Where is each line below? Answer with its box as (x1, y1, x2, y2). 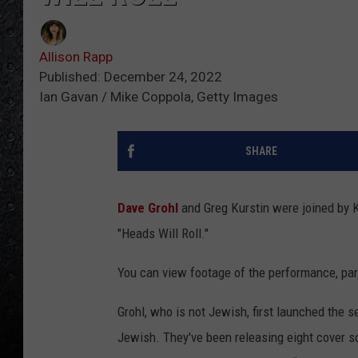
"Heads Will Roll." (117, 225, 209, 242)
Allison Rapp (39, 49, 113, 66)
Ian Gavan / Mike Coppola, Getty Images (39, 89, 278, 105)
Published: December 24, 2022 (39, 69, 222, 86)
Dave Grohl (117, 200, 181, 217)
